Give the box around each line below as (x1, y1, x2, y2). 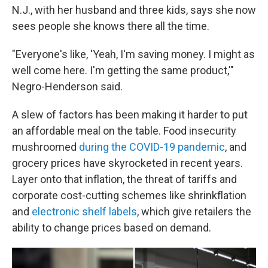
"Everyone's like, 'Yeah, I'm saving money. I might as (12, 48, 255, 60)
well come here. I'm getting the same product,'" (12, 64, 234, 77)
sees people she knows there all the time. (12, 20, 209, 32)
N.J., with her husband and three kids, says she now (12, 4, 256, 16)
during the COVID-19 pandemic (79, 141, 225, 153)
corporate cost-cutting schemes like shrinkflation (12, 189, 246, 202)
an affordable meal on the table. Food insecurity (12, 124, 236, 137)
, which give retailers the (137, 205, 251, 218)
